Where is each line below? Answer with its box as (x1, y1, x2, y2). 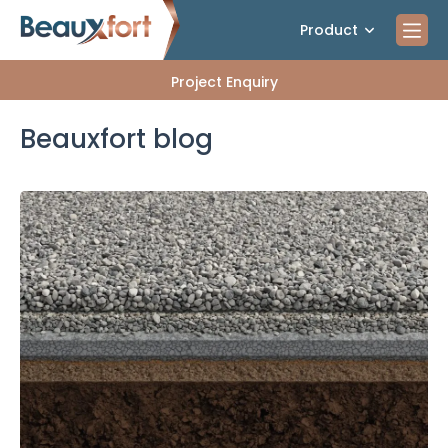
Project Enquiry (170, 72, 278, 92)
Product (300, 19, 358, 40)
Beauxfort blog (20, 121, 213, 157)
